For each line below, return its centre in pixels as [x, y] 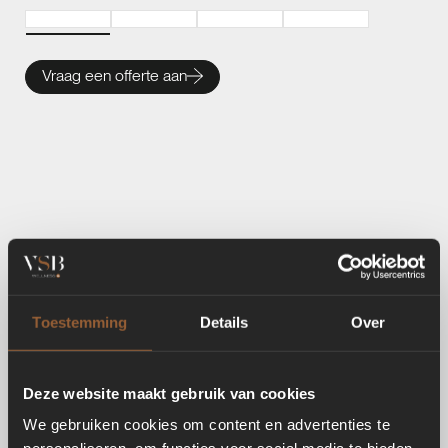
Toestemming [80, 322]
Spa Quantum [224, 384]
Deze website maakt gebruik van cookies [169, 393]
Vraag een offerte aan [114, 76]
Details [224, 322]
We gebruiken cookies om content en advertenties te [206, 424]
